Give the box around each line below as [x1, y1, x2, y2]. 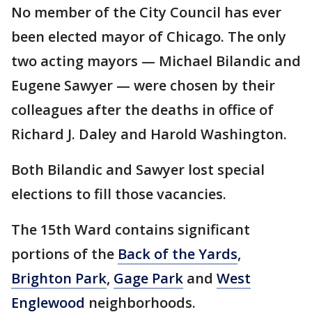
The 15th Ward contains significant [11, 220, 250, 239]
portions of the [11, 244, 118, 263]
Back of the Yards [118, 244, 237, 263]
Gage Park [114, 269, 183, 288]
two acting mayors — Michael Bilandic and [11, 52, 301, 70]
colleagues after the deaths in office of [11, 100, 274, 119]
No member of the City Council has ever [11, 3, 281, 22]
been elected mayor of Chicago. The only [11, 27, 286, 46]
